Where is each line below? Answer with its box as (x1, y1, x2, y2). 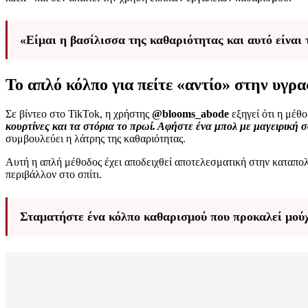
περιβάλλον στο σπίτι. (5, 168, 102, 181)
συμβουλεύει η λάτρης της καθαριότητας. (5, 133, 186, 145)
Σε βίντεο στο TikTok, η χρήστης (5, 108, 152, 120)
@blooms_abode (152, 108, 229, 120)
